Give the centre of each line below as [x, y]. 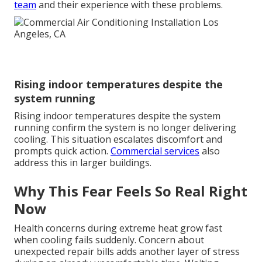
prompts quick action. [62, 151]
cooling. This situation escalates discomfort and [118, 139]
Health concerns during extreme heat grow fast [118, 228]
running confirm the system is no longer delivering [125, 128]
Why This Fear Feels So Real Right [131, 191]
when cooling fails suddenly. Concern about [109, 240]
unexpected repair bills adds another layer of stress [127, 252]
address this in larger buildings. [83, 163]
